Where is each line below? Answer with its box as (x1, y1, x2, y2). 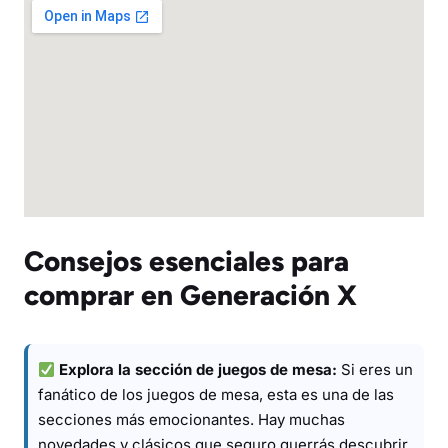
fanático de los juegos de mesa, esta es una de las (38, 385, 394, 404)
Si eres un (337, 360, 414, 379)
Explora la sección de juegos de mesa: (59, 360, 338, 379)
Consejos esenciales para (24, 244, 349, 278)
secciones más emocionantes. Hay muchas (38, 410, 345, 429)
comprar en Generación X (24, 278, 357, 312)
